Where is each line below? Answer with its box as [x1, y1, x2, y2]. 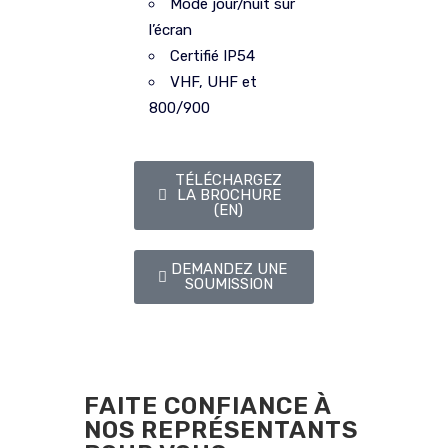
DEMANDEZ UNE [170, 260, 287, 279]
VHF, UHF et [170, 73, 257, 92]
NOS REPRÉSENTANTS [84, 416, 358, 445]
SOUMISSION [184, 275, 273, 294]
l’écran [149, 21, 192, 40]
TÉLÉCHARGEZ [175, 171, 282, 190]
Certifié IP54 [170, 47, 255, 66]
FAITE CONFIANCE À [84, 392, 331, 421]
